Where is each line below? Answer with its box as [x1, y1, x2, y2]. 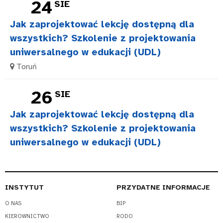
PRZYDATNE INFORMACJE [116, 183, 210, 192]
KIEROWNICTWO [5, 213, 49, 220]
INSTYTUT [5, 183, 44, 192]
